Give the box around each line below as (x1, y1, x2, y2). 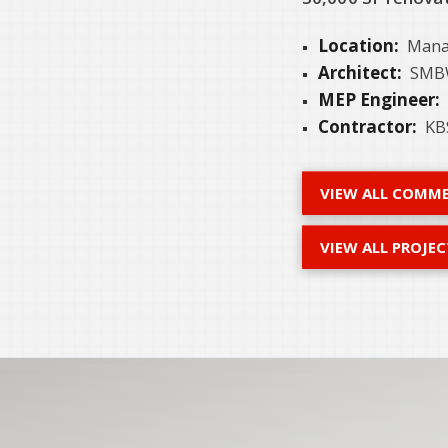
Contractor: (318, 114, 417, 138)
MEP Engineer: (318, 87, 440, 111)
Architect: (318, 60, 402, 84)
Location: (318, 33, 399, 57)
